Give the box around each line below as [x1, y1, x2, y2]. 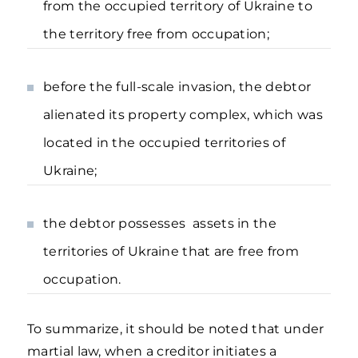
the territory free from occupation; [43, 26, 270, 42]
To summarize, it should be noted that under [27, 321, 324, 336]
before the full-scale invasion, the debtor [43, 79, 312, 94]
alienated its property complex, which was [43, 107, 323, 122]
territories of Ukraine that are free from [43, 244, 299, 259]
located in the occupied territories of [43, 135, 285, 150]
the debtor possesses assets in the [43, 216, 277, 231]
